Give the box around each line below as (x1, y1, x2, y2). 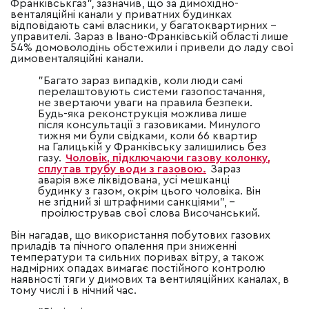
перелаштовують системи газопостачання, (38, 86, 265, 98)
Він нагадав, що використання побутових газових (10, 230, 270, 241)
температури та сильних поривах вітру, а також (10, 252, 264, 263)
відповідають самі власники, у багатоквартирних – (10, 20, 277, 32)
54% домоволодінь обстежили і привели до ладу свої (10, 42, 294, 54)
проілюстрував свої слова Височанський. (38, 208, 260, 219)
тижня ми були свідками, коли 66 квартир (38, 130, 257, 142)
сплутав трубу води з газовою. (38, 163, 206, 175)
